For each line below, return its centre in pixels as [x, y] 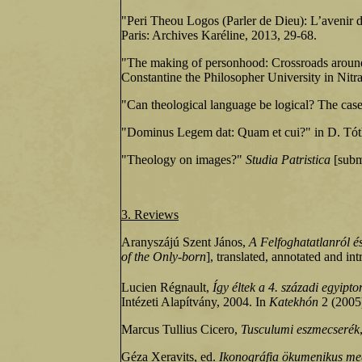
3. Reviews [150, 215]
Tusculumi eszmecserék [300, 330]
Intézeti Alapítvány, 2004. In [195, 302]
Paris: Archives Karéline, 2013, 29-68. [219, 35]
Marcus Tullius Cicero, [181, 330]
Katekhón [294, 302]
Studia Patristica [288, 160]
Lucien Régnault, [167, 288]
